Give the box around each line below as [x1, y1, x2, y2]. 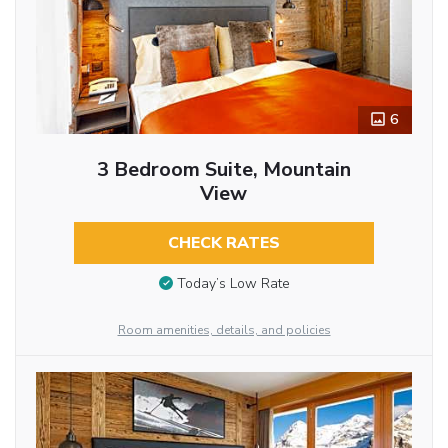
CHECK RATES [167, 231, 280, 254]
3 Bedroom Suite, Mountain [96, 155, 351, 183]
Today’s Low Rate [176, 274, 290, 294]
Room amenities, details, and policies [117, 322, 331, 339]
